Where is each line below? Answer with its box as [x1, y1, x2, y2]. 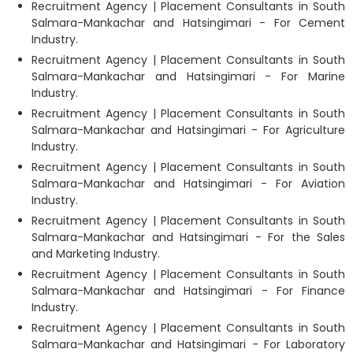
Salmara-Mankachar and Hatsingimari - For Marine [32, 68, 345, 84]
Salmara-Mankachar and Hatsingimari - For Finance [32, 282, 345, 299]
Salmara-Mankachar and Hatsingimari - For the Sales [32, 229, 345, 245]
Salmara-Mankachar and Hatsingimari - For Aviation [32, 175, 345, 191]
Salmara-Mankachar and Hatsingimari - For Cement [32, 14, 345, 31]
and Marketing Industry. [32, 245, 160, 262]
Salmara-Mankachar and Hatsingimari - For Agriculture [32, 121, 345, 138]
